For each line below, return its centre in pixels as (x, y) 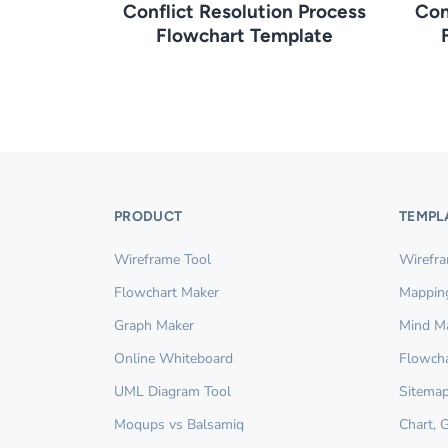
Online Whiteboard (173, 358)
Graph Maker (154, 325)
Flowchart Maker (166, 292)
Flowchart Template (244, 35)
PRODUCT (148, 216)
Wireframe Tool (162, 259)
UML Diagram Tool (172, 391)
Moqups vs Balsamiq (179, 424)
